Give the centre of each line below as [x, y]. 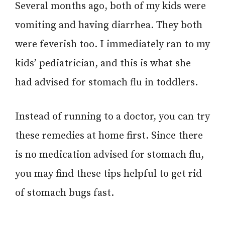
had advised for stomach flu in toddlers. [106, 82]
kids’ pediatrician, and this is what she [103, 63]
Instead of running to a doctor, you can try [113, 117]
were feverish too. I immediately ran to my [113, 44]
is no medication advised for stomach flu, [109, 155]
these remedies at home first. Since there [109, 136]
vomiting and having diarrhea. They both [109, 25]
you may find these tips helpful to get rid [108, 174]
